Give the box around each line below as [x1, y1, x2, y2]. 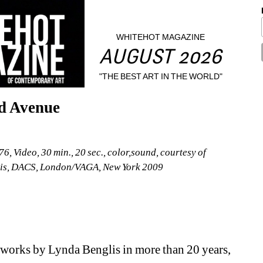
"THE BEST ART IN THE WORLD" [99, 71, 223, 81]
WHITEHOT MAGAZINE [116, 32, 205, 42]
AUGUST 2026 [99, 48, 222, 69]
